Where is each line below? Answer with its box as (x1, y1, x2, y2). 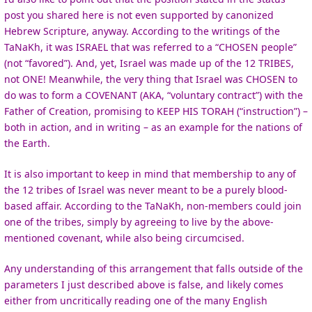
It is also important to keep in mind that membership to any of (4, 166, 296, 180)
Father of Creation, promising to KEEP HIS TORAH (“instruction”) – (4, 104, 308, 118)
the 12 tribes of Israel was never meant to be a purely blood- (4, 182, 288, 196)
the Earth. (4, 136, 50, 150)
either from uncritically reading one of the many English (4, 293, 267, 307)
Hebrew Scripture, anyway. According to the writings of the (4, 24, 280, 38)
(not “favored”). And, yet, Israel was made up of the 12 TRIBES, (4, 56, 294, 70)
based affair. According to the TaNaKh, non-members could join (4, 198, 302, 212)
